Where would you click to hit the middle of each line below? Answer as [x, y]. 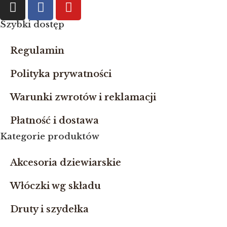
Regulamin [37, 50]
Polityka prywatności [61, 74]
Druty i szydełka [49, 209]
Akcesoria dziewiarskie [66, 162]
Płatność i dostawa [54, 120]
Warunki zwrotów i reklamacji [83, 97]
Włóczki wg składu [55, 186]
